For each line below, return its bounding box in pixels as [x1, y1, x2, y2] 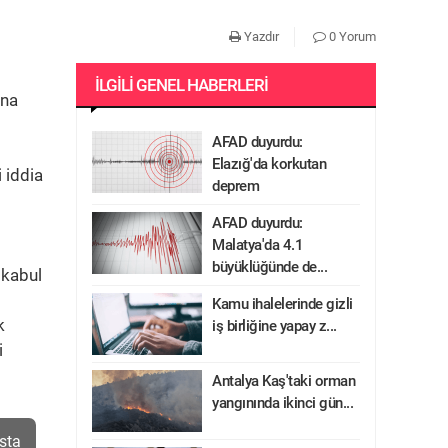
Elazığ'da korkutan [212, 155, 326, 173]
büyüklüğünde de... [212, 258, 327, 276]
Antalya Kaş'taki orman [212, 372, 355, 390]
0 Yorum [326, 29, 376, 44]
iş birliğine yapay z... [212, 317, 337, 335]
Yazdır [241, 29, 279, 44]
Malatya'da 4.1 [212, 236, 303, 254]
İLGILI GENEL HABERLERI [95, 75, 268, 95]
